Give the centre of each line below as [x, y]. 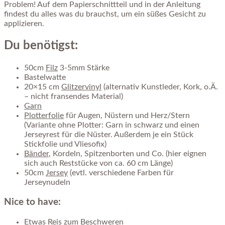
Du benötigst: [41, 45]
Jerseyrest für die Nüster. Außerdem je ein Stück [109, 134]
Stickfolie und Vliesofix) [65, 144]
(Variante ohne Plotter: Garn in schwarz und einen [112, 125]
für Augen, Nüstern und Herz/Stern [127, 115]
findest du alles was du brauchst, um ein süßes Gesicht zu [105, 14]
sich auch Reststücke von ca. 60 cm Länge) [98, 163]
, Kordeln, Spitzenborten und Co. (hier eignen [128, 153]
